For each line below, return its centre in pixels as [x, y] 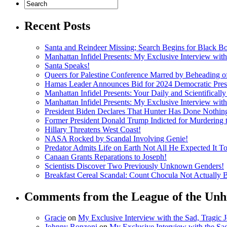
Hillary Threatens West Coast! [93, 129]
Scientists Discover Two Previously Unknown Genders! [134, 166]
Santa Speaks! [67, 65]
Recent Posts [57, 26]
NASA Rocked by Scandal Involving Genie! [116, 138]
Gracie [55, 218]
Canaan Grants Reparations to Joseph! [106, 157]
